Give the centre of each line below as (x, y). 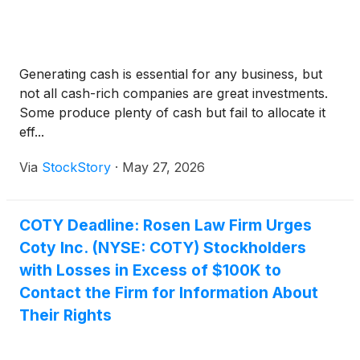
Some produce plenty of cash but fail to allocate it (172, 113)
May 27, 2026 (164, 168)
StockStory (76, 168)
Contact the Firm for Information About (169, 293)
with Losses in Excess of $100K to (150, 270)
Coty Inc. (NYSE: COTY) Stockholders (163, 248)
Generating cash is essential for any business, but (171, 74)
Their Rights (65, 315)
